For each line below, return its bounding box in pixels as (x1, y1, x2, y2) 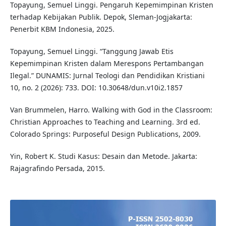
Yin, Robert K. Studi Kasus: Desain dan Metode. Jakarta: (10, 151, 197, 161)
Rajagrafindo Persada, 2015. (10, 163, 105, 174)
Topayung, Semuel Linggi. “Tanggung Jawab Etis (10, 46, 174, 56)
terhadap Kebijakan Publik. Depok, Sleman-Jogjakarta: (10, 12, 192, 22)
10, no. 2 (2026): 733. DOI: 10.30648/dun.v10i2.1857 (10, 83, 183, 93)
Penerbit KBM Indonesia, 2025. (10, 24, 115, 34)
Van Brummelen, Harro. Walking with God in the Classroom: (10, 105, 212, 115)
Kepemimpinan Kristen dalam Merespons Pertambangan (10, 59, 204, 69)
